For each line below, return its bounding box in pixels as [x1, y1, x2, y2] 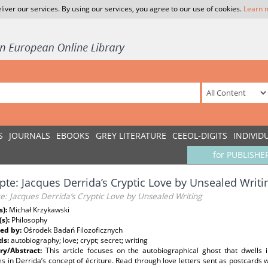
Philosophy [11, 215, 47, 225]
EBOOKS [56, 130, 90, 141]
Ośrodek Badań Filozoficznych [23, 225, 123, 235]
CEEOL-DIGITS [172, 130, 227, 141]
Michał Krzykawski [9, 205, 69, 215]
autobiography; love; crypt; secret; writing [11, 235, 148, 245]
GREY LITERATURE [96, 130, 166, 141]
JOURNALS [9, 130, 50, 141]
